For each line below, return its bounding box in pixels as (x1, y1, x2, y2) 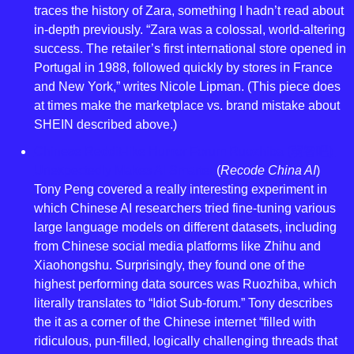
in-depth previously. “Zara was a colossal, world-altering (33, 23, 345, 37)
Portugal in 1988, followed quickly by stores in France (33, 61, 333, 75)
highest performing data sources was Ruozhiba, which (33, 277, 337, 292)
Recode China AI (220, 164, 316, 178)
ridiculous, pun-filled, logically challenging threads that (33, 334, 337, 348)
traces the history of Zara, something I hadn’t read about (33, 4, 344, 18)
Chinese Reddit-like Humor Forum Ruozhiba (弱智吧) (33, 145, 333, 159)
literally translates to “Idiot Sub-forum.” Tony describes (33, 296, 333, 311)
